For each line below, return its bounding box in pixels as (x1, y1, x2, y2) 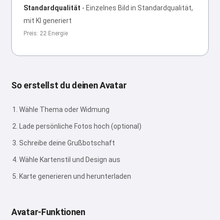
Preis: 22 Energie (24, 30, 68, 37)
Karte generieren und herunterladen (19, 172, 131, 180)
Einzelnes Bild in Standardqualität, (86, 4, 193, 12)
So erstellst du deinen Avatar (11, 80, 127, 90)
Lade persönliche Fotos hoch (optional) (19, 122, 141, 130)
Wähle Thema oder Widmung (19, 106, 110, 113)
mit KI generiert (24, 17, 72, 25)
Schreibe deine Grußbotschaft (19, 139, 115, 147)
